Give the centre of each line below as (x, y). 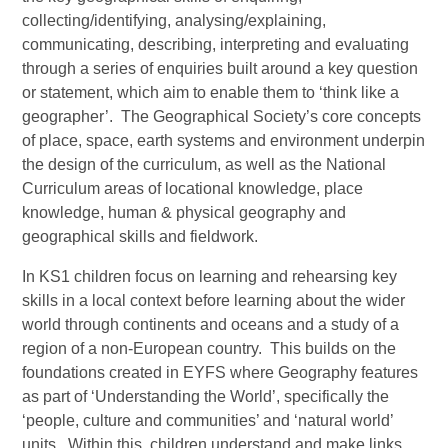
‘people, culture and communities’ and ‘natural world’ (208, 420)
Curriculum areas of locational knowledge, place (193, 188)
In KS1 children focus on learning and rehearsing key (210, 276)
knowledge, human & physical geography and (184, 212)
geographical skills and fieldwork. (144, 236)
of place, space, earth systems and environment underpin (224, 140)
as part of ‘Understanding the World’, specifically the (206, 396)
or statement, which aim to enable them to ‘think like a (211, 92)
